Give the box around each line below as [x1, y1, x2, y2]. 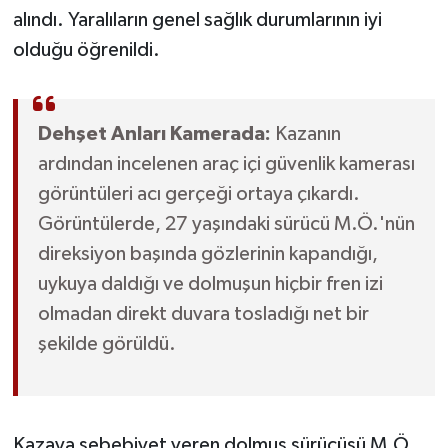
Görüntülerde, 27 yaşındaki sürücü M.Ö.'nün [37, 214, 415, 235]
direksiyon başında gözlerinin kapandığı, [37, 244, 378, 265]
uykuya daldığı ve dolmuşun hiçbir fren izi [37, 274, 383, 295]
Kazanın [270, 124, 341, 145]
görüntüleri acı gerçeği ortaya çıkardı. [37, 184, 360, 205]
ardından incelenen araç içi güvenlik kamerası [37, 154, 415, 175]
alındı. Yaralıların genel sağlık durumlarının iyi [12, 10, 382, 31]
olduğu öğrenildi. [12, 40, 160, 61]
